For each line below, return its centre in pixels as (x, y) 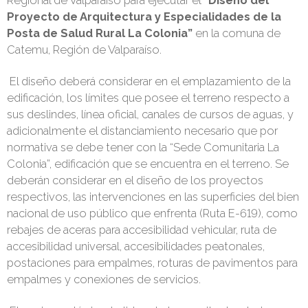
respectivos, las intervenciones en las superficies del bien (153, 197)
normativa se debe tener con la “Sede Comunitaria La (143, 148)
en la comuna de (236, 34)
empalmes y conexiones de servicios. (104, 280)
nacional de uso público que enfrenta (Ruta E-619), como (152, 214)
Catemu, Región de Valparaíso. (84, 50)
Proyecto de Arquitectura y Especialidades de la (144, 17)
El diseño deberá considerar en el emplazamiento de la (150, 82)
